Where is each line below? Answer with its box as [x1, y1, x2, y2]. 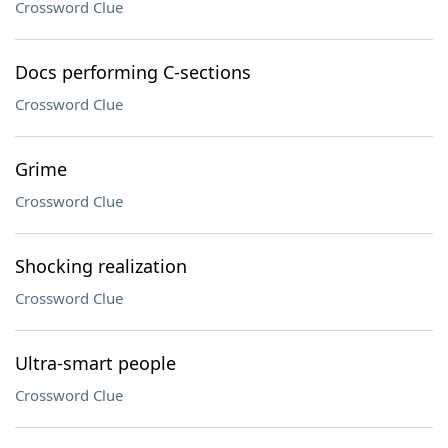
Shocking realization [15, 254, 187, 278]
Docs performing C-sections [15, 60, 251, 84]
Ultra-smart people [15, 351, 176, 375]
